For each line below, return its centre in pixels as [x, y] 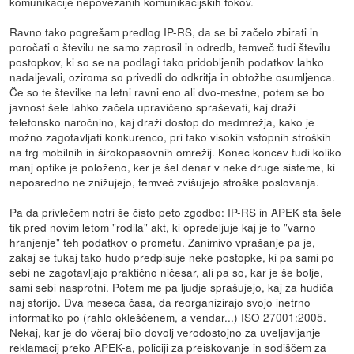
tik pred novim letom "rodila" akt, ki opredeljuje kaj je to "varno [163, 226]
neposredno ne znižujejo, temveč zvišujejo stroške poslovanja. [165, 181]
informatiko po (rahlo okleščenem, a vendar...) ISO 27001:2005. [168, 316]
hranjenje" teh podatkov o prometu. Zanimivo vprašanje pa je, [163, 241]
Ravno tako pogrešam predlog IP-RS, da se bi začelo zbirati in [164, 31]
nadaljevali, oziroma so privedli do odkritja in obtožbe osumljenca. [173, 76]
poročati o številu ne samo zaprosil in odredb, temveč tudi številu [170, 46]
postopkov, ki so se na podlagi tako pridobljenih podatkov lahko [167, 61]
